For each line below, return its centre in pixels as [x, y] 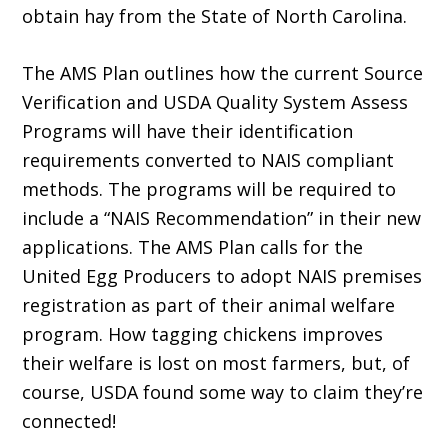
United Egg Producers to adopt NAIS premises [222, 276]
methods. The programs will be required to [209, 189]
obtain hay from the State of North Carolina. [215, 16]
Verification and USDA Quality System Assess [215, 102]
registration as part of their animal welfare [209, 305]
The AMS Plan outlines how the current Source [223, 73]
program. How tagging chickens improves [203, 334]
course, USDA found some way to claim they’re [223, 392]
